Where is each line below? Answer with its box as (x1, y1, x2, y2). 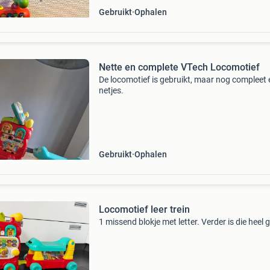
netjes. (98, 86, 124, 95)
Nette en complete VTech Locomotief (98, 61, 260, 73)
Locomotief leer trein (98, 204, 190, 215)
